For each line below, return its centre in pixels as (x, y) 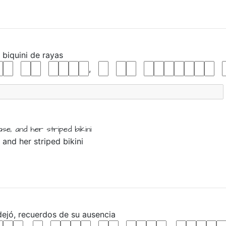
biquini (16, 55)
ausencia (99, 214)
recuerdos (39, 214)
